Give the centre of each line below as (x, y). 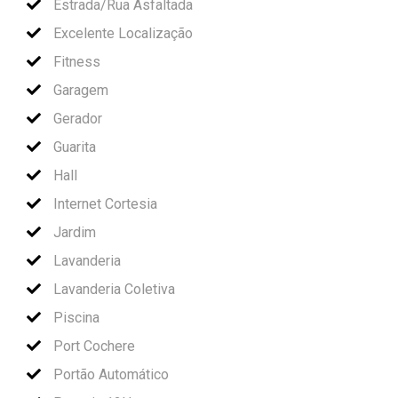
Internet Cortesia (103, 203)
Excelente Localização (121, 33)
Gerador (76, 118)
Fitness (75, 61)
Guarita (73, 147)
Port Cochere (92, 346)
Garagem (79, 90)
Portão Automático (109, 374)
